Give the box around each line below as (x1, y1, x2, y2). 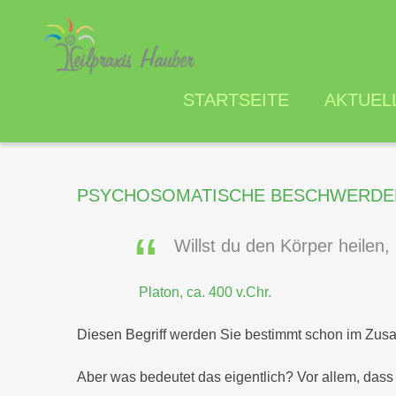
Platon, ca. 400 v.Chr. (139, 285, 271, 300)
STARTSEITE (183, 89, 289, 110)
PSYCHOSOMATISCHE (77, 186, 265, 205)
